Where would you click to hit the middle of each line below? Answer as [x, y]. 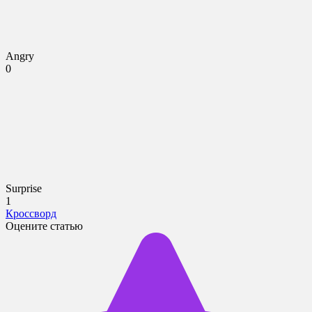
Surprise [24, 188]
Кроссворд [31, 213]
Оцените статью [44, 226]
